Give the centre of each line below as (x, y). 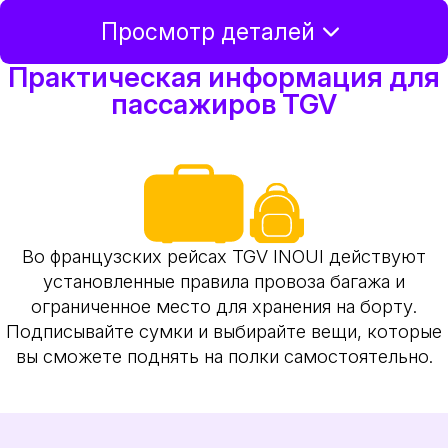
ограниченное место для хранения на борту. (224, 306)
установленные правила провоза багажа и (224, 281)
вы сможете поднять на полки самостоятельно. (224, 356)
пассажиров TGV (224, 103)
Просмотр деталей (207, 31)
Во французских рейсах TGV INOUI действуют (224, 256)
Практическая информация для (224, 76)
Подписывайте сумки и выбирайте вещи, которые (224, 331)
